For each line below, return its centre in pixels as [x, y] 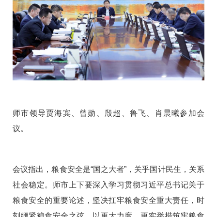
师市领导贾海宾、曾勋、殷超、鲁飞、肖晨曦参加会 [108, 113]
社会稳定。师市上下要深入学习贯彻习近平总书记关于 [108, 185]
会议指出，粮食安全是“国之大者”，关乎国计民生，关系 [108, 170]
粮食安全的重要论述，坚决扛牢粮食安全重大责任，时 [108, 201]
